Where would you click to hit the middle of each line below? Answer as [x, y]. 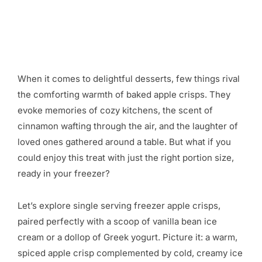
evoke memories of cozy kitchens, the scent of [115, 110]
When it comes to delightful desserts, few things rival [129, 79]
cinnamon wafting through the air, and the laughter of [128, 126]
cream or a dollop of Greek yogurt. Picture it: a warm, [127, 237]
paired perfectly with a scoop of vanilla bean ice [117, 221]
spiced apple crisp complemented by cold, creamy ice [130, 253]
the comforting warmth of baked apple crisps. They [124, 94]
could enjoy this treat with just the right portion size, [126, 158]
